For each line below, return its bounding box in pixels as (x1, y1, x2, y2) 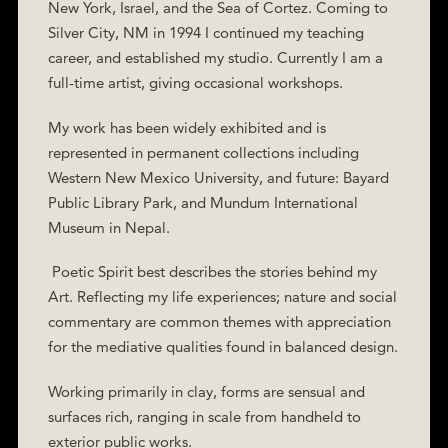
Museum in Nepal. (47, 217, 170, 237)
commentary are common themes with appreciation (47, 312, 391, 331)
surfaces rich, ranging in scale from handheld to (47, 406, 361, 426)
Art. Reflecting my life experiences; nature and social (47, 287, 397, 306)
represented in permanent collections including (47, 142, 359, 162)
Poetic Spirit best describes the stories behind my (51, 262, 377, 281)
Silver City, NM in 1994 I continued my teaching (47, 23, 364, 42)
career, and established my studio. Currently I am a (47, 48, 383, 67)
